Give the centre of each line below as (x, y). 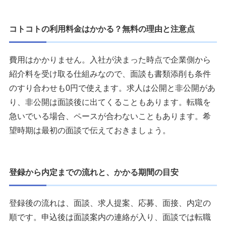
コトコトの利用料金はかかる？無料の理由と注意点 (102, 29)
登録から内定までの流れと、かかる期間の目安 (94, 172)
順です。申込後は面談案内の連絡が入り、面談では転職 (110, 217)
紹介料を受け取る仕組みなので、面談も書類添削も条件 (110, 74)
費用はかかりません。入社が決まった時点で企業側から (110, 60)
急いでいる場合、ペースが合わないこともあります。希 (110, 116)
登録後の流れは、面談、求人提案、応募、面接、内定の (110, 203)
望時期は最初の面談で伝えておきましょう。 (90, 130)
